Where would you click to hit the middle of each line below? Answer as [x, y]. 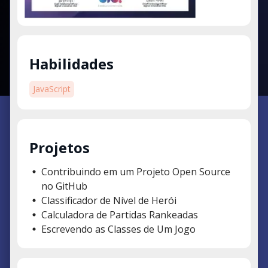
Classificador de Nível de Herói [109, 200]
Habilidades [71, 64]
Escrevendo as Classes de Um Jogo [118, 229]
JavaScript [52, 89]
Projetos [60, 148]
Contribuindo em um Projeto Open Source [136, 171]
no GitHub [64, 186]
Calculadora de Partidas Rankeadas [120, 214]
